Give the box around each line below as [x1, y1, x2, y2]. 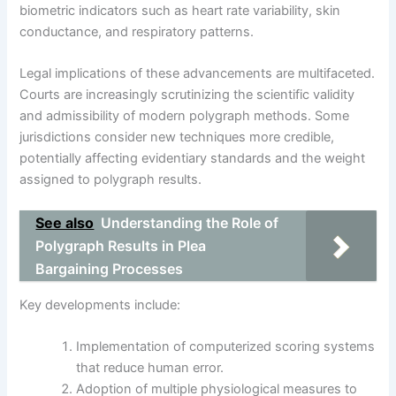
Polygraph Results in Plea [35, 237, 207, 255]
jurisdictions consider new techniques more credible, [19, 128, 335, 145]
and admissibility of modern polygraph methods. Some [19, 107, 350, 124]
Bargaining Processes [35, 260, 184, 278]
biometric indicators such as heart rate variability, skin [19, 2, 341, 19]
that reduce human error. [76, 360, 225, 377]
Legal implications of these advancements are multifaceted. [19, 65, 376, 81]
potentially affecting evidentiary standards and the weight [19, 149, 366, 166]
